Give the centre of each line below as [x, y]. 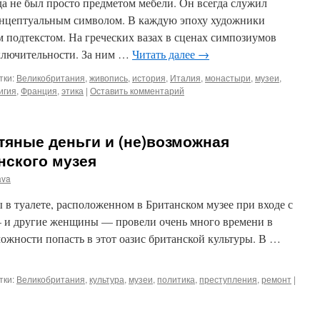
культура [107, 279]
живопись [109, 77]
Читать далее [165, 54]
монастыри [228, 77]
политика [176, 279]
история [149, 77]
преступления [228, 279]
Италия [185, 77]
